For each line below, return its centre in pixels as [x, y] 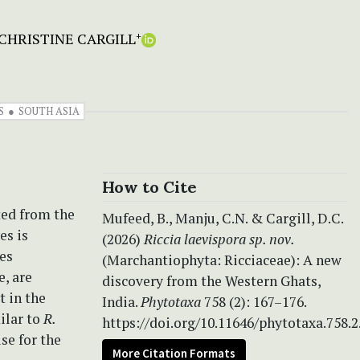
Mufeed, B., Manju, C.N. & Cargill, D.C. [223, 218]
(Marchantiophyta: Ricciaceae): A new [222, 260]
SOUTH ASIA [49, 110]
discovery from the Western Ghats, [211, 280]
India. [121, 301]
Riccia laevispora [195, 239]
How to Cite [149, 186]
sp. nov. [272, 239]
